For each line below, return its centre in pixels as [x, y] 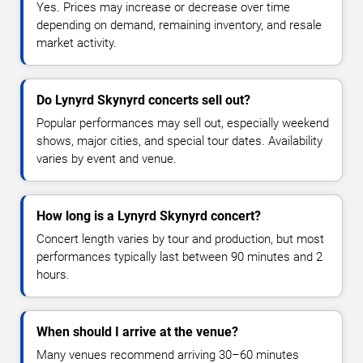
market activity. [77, 43]
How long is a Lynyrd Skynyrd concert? [149, 216]
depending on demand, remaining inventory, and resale [179, 26]
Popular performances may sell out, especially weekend [183, 124]
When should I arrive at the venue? [137, 332]
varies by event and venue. [107, 159]
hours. [53, 275]
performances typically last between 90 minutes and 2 [179, 257]
